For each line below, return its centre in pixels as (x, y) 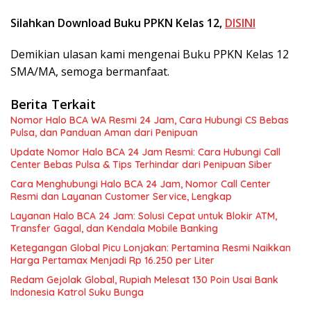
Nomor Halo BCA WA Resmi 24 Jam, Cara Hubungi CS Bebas (150, 120)
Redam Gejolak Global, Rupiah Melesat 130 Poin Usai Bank (144, 280)
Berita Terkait (53, 104)
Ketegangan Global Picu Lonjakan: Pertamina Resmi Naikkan (151, 248)
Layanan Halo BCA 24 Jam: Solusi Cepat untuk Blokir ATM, (144, 216)
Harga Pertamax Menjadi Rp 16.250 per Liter (112, 261)
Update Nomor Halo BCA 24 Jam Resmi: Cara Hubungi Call (145, 152)
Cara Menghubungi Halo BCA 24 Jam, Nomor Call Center (141, 184)
